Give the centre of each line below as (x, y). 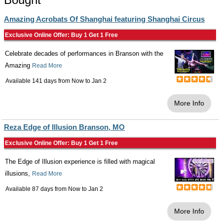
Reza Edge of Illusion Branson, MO (64, 127)
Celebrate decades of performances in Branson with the (84, 54)
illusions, (18, 173)
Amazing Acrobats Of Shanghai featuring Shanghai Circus (104, 19)
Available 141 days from (38, 81)
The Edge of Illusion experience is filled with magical (80, 162)
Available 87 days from (37, 189)
